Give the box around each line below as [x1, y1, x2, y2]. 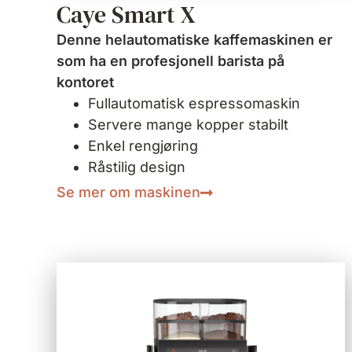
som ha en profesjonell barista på [57, 53, 284, 70]
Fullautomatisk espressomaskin [88, 95, 300, 112]
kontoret [57, 74, 114, 91]
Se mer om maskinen [57, 184, 200, 201]
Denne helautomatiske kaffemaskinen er [57, 31, 332, 49]
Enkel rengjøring [88, 137, 198, 155]
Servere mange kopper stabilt [88, 116, 288, 134]
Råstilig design [88, 159, 185, 176]
